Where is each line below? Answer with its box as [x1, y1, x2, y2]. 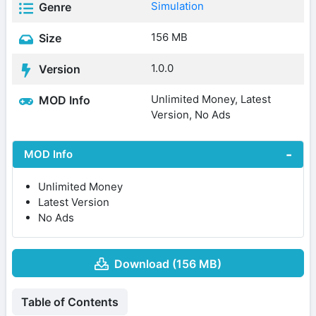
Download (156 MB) [114, 256, 221, 271]
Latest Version [38, 195, 109, 209]
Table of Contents [21, 294, 119, 309]
